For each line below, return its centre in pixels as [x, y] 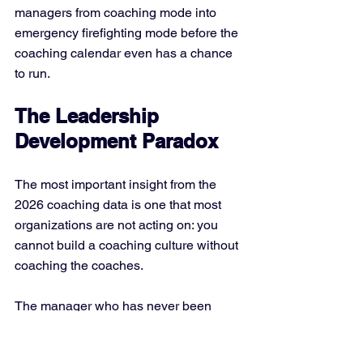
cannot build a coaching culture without [128, 245]
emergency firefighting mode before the [128, 33]
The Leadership [90, 116]
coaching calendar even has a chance [125, 53]
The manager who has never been [115, 306]
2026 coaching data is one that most [120, 205]
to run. [32, 73]
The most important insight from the [117, 184]
